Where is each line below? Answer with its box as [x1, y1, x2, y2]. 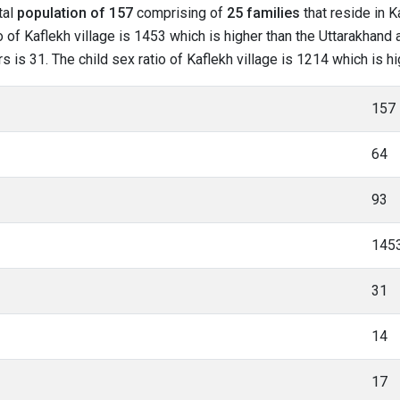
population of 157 [17, 4, 133, 21]
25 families [227, 4, 300, 21]
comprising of [133, 4, 227, 21]
